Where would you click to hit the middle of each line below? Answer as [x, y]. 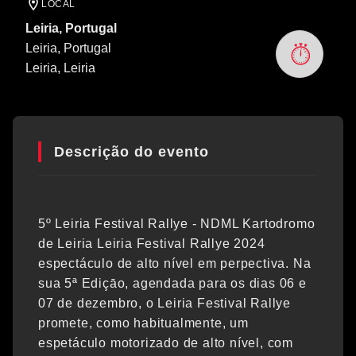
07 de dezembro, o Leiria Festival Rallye [164, 303]
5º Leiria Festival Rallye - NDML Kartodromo [177, 224]
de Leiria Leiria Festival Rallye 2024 [152, 244]
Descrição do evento [132, 152]
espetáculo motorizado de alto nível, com [166, 343]
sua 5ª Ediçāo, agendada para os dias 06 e [172, 283]
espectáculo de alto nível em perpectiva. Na [175, 263]
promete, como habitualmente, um [143, 323]
